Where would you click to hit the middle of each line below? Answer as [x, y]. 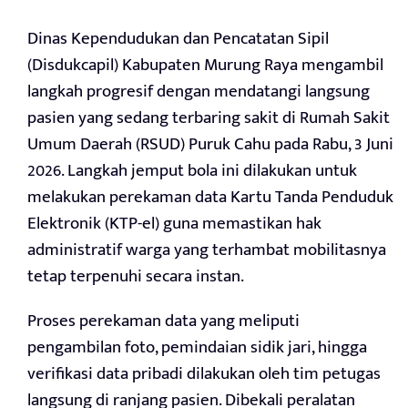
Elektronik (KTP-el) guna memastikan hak [174, 223]
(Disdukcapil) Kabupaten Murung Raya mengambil [205, 65]
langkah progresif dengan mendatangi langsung [199, 91]
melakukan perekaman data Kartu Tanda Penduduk [210, 197]
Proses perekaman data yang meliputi [163, 321]
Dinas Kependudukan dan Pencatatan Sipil [178, 38]
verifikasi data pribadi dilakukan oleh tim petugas [204, 373]
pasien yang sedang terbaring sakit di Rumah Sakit [209, 117]
